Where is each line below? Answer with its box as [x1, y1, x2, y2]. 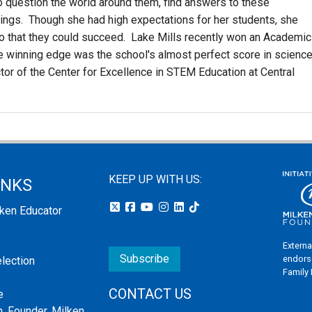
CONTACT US [108, 285, 192, 302]
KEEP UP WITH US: [108, 173, 202, 187]
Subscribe [119, 252, 169, 266]
